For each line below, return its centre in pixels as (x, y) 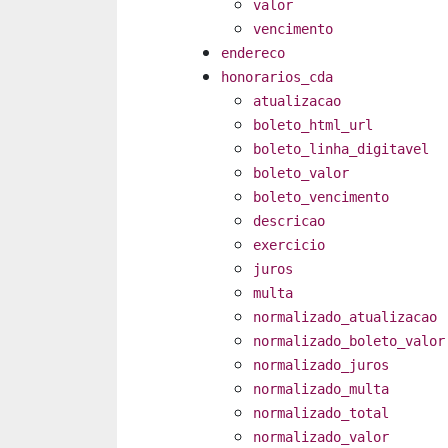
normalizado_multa (321, 389)
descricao (289, 221)
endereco (253, 53)
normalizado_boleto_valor (349, 341)
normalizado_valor (321, 437)
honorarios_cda (277, 77)
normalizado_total (321, 413)
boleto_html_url (313, 125)
